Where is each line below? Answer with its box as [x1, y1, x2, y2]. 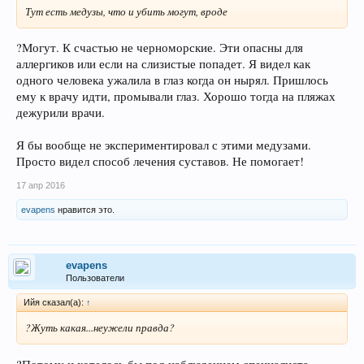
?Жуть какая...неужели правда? [25, 320, 175, 336]
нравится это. [55, 205, 115, 215]
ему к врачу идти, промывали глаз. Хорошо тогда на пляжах [16, 89, 336, 105]
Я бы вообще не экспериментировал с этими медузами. [16, 137, 311, 154]
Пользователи [66, 273, 124, 284]
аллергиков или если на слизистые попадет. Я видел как [16, 56, 310, 72]
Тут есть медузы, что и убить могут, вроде [25, 3, 227, 19]
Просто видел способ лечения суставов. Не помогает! [16, 154, 304, 170]
